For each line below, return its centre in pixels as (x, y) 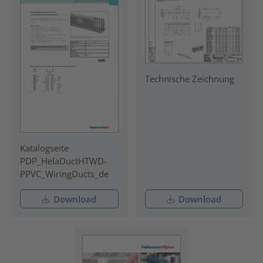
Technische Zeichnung (189, 78)
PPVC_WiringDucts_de (64, 173)
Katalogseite (44, 148)
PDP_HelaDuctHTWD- (63, 161)
